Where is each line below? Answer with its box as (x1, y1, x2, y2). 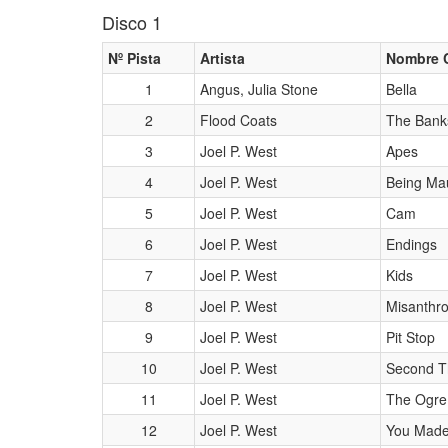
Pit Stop (386, 327, 435, 347)
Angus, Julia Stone (200, 79, 318, 99)
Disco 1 (102, 9, 162, 35)
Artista (200, 48, 245, 68)
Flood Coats (200, 110, 277, 130)
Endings (386, 234, 437, 254)
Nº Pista (108, 48, 161, 68)
